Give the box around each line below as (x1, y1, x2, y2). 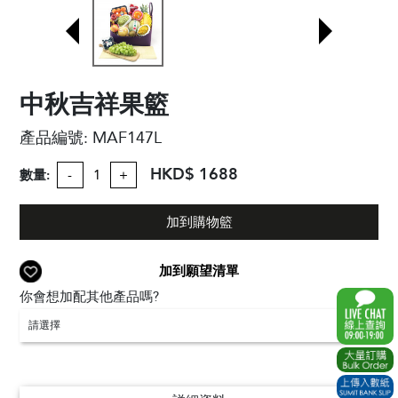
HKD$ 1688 (149, 163, 238, 186)
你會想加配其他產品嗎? (20, 288, 160, 306)
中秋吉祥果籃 (20, 88, 170, 122)
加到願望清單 (159, 262, 239, 280)
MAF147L (92, 127, 163, 149)
